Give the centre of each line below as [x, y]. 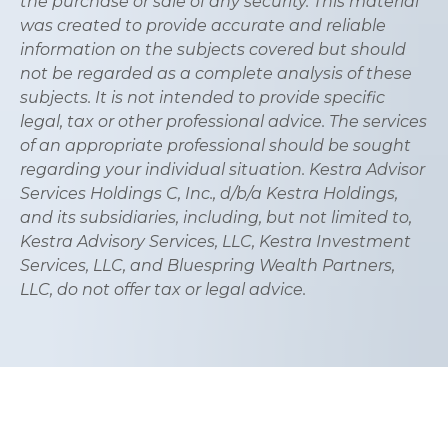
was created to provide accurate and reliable [203, 25]
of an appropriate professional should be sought [215, 145]
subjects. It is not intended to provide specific [202, 97]
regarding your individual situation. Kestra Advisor [222, 169]
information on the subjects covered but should [213, 49]
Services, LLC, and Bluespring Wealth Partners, [207, 265]
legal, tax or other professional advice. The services [223, 121]
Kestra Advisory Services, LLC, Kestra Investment [215, 241]
